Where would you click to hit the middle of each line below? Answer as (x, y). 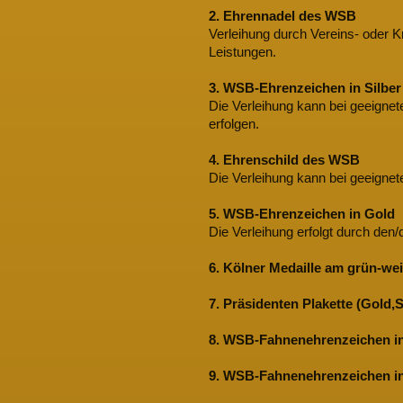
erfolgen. (234, 123)
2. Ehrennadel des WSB (282, 15)
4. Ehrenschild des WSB (284, 159)
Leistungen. (242, 51)
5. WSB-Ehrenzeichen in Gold (304, 213)
